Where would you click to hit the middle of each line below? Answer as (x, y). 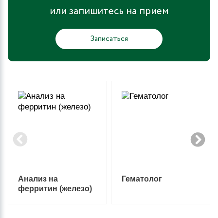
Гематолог (142, 179)
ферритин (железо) (55, 188)
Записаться (109, 39)
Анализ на (38, 179)
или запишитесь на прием (109, 11)
